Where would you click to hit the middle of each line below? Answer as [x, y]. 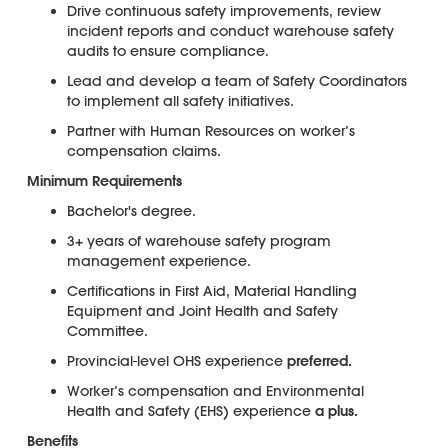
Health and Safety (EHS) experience [190, 410]
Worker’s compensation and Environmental [215, 390]
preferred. [319, 360]
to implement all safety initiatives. [180, 100]
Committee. [107, 330]
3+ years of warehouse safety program [198, 240]
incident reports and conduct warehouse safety [230, 30]
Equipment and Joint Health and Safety [202, 310]
